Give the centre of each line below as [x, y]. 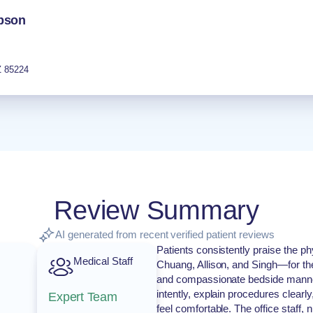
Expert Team [83, 297]
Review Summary [156, 210]
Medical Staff [103, 261]
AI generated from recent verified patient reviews [165, 234]
